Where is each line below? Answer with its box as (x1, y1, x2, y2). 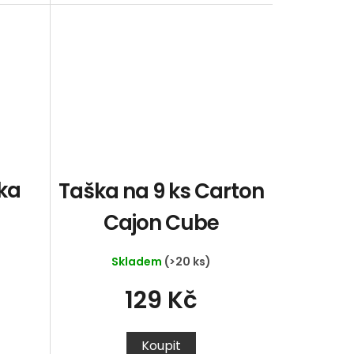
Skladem (111, 253, 165, 269)
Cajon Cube (104, 209, 220, 238)
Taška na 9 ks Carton (58, 177, 265, 206)
